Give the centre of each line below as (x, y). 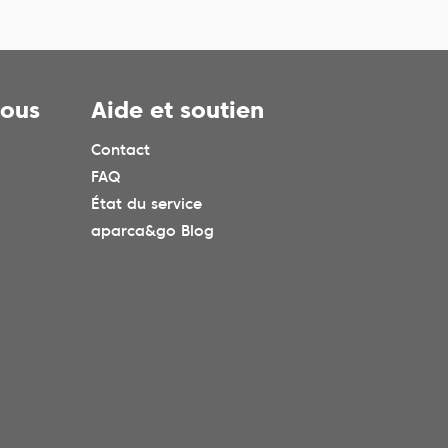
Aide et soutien (177, 110)
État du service (146, 204)
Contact (120, 150)
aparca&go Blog (152, 231)
